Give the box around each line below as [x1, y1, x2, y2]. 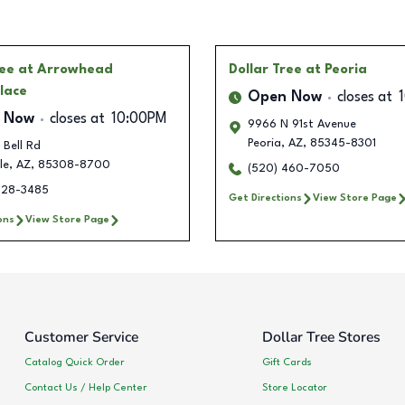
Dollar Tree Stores [261, 327, 381, 348]
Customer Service [24, 327, 138, 348]
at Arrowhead [17, 63, 113, 77]
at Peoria [306, 63, 367, 77]
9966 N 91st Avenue [248, 118, 356, 131]
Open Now [248, 90, 322, 106]
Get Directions [229, 193, 302, 204]
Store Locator [261, 381, 327, 393]
